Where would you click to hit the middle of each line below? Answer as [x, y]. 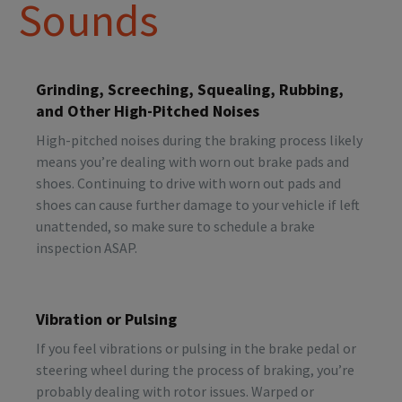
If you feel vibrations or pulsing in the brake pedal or [196, 348]
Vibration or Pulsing [106, 319]
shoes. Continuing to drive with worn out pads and [188, 183]
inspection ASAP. [87, 247]
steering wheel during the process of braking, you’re [195, 369]
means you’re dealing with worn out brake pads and [192, 161]
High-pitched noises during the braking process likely [199, 140]
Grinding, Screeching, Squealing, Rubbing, [190, 89]
